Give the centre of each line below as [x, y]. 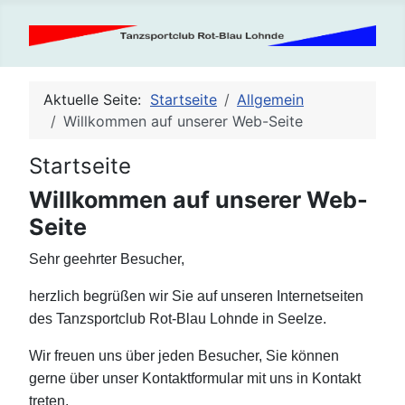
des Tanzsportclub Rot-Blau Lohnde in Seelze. [178, 319]
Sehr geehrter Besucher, [107, 259]
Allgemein [270, 99]
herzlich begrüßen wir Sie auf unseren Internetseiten [196, 296]
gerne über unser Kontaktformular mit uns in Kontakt [195, 378]
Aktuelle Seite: [97, 99]
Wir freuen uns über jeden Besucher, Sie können [184, 356]
